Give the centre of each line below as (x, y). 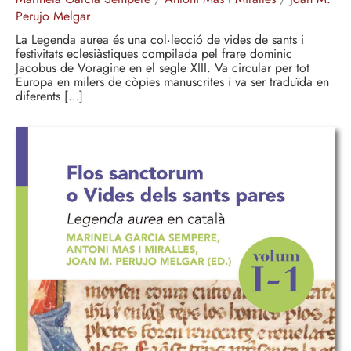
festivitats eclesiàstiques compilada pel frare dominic (154, 54)
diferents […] (49, 96)
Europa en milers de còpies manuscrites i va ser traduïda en (172, 82)
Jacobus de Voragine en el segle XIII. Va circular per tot (163, 68)
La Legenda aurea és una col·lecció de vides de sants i (160, 40)
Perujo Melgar (53, 16)
